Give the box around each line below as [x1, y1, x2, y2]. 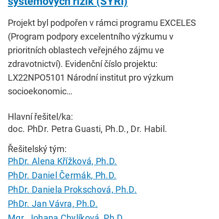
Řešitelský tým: [8, 143, 66, 154]
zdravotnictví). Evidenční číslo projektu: [8, 58, 157, 69]
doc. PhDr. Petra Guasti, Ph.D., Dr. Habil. [8, 123, 168, 134]
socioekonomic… [8, 86, 72, 96]
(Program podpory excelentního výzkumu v [8, 31, 174, 42]
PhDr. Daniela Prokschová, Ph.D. [8, 184, 137, 195]
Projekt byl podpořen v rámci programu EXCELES [8, 17, 196, 28]
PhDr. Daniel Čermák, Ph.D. [8, 170, 117, 180]
